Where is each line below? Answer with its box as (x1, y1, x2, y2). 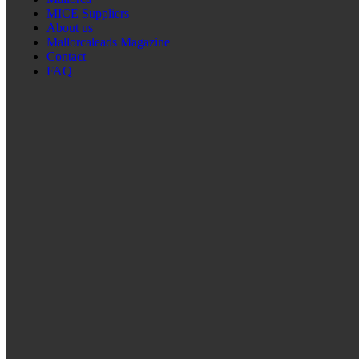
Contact (46, 50, 86, 63)
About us (46, 21, 93, 34)
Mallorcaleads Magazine (46, 35, 170, 49)
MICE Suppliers (46, 6, 129, 20)
